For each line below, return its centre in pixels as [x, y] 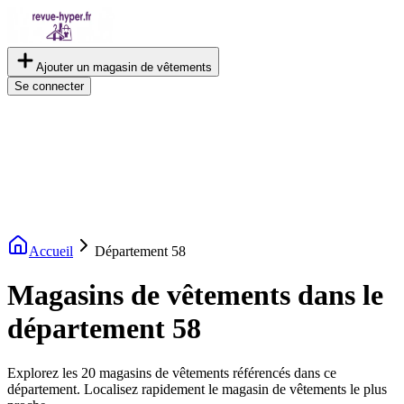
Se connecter [49, 86]
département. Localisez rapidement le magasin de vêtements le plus [197, 389]
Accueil [51, 251]
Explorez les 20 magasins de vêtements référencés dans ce [172, 372]
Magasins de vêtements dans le [195, 295]
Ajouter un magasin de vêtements [124, 67]
